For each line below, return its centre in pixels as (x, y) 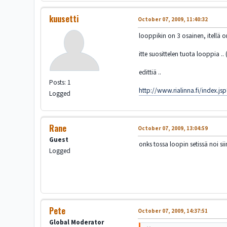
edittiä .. (150, 72)
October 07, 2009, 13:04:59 (173, 129)
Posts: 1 (60, 83)
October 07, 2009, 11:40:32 (173, 20)
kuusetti (64, 19)
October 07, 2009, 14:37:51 (173, 211)
